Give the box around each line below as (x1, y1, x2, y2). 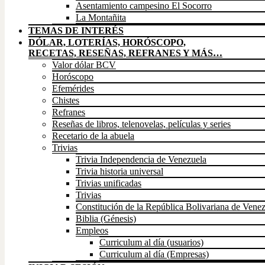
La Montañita (76, 12, 126, 23)
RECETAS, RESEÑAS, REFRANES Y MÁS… (28, 48, 222, 59)
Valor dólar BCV (52, 60, 116, 70)
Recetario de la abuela (52, 131, 134, 141)
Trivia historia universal (76, 166, 163, 177)
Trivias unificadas (76, 178, 141, 189)
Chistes (52, 95, 79, 106)
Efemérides (52, 83, 94, 94)
